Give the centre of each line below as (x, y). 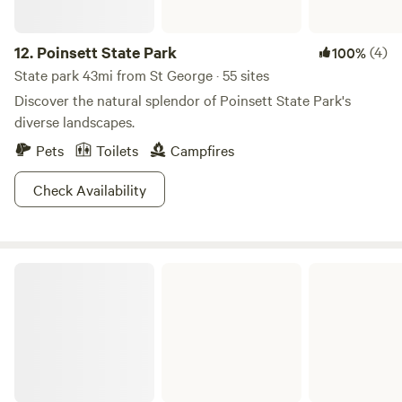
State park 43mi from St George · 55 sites (142, 74)
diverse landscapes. (74, 121)
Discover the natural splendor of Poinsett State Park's (183, 100)
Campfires (202, 150)
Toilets (117, 150)
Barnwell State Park (67, 269)
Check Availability (90, 189)
